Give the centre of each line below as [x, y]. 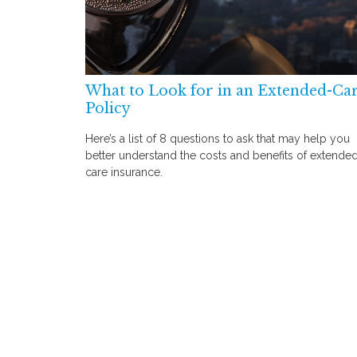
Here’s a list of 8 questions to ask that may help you [218, 139]
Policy [108, 108]
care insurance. [124, 173]
